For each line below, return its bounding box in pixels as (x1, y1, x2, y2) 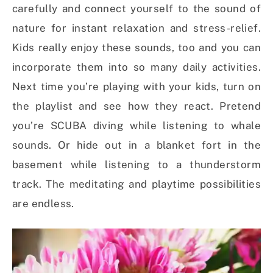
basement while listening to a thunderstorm (12, 158, 261, 171)
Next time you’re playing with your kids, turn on (12, 80, 261, 93)
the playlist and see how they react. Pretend (12, 100, 261, 113)
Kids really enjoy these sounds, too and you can (12, 41, 261, 54)
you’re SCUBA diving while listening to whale (12, 119, 261, 132)
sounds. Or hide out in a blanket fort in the (12, 139, 261, 152)
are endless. (12, 197, 74, 210)
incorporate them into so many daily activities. (12, 61, 261, 74)
